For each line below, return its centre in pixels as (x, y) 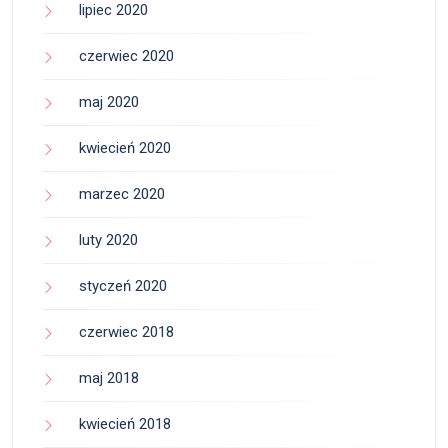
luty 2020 (108, 240)
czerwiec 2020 (126, 56)
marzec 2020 (122, 194)
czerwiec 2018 (126, 332)
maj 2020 (109, 102)
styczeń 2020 (123, 286)
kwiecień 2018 (125, 424)
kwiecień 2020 (125, 148)
